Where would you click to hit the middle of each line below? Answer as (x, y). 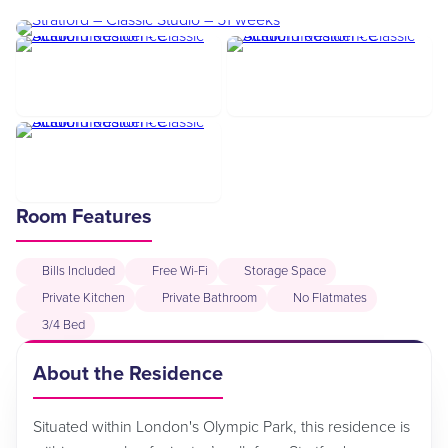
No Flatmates (329, 298)
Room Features (84, 217)
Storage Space (284, 271)
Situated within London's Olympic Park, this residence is (221, 427)
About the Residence (128, 374)
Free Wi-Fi (179, 271)
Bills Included (79, 271)
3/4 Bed (64, 325)
